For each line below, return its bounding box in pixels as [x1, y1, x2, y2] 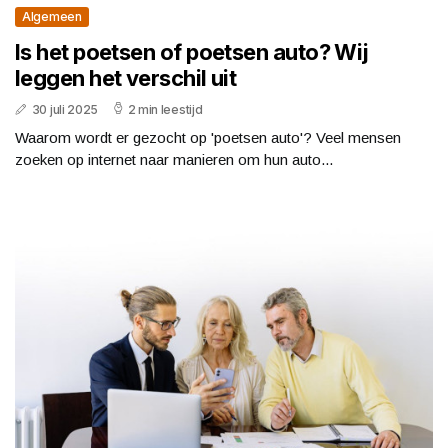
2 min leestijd [127, 102, 203, 118]
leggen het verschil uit [15, 65, 237, 92]
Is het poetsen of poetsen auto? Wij [15, 39, 369, 66]
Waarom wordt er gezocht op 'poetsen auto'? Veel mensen [15, 129, 401, 147]
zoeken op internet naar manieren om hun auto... [15, 151, 333, 169]
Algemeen [22, 9, 82, 25]
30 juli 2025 [31, 102, 99, 118]
